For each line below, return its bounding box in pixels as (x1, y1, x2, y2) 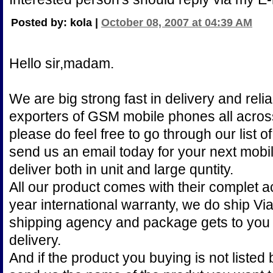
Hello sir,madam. (9, 55, 114, 71)
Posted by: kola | (11, 16, 101, 29)
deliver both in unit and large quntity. (9, 161, 233, 177)
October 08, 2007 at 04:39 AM (101, 16, 252, 29)
